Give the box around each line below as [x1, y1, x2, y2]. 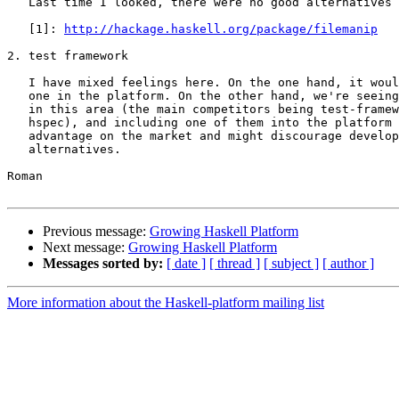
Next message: [43, 240, 128, 256]
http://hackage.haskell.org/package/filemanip [64, 22, 378, 37]
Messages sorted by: [43, 256, 163, 272]
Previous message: [43, 224, 150, 240]
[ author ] [322, 256, 374, 272]
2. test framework [7, 49, 128, 63]
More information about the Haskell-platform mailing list [7, 295, 324, 311]
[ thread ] [209, 256, 260, 272]
